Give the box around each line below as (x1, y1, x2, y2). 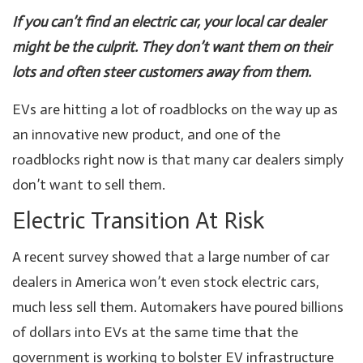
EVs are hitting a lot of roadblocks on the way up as (12, 100, 338, 118)
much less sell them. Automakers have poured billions (12, 297, 344, 316)
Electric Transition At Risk (12, 206, 265, 235)
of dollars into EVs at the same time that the (12, 322, 298, 341)
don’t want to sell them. (12, 175, 165, 194)
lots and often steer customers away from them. (12, 62, 311, 81)
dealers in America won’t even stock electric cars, (12, 272, 319, 291)
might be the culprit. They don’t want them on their (12, 37, 331, 56)
